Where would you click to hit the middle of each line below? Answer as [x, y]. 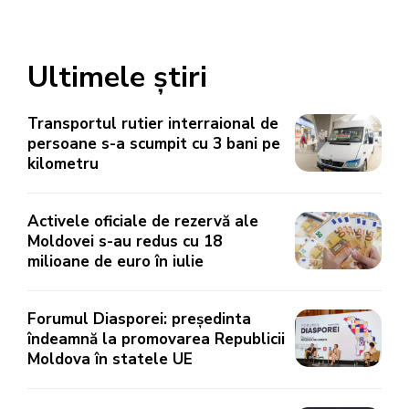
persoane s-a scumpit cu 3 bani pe [154, 144]
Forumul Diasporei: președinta [139, 319]
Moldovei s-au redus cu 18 [125, 241]
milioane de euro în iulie [115, 262]
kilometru [63, 164]
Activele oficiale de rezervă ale [143, 221]
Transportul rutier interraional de [153, 124]
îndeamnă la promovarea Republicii [156, 339]
